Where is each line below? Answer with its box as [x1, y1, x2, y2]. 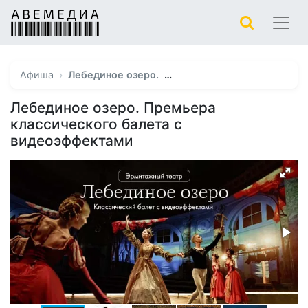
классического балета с [10, 115, 182, 133]
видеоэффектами [10, 132, 133, 150]
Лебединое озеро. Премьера [10, 99, 216, 117]
